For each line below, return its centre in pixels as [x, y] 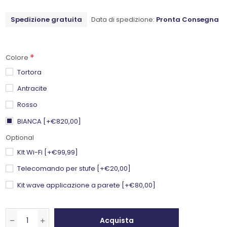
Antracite [32, 88]
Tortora [30, 72]
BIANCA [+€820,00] [49, 121]
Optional [20, 138]
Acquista [117, 221]
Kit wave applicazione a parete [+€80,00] [87, 185]
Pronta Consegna [188, 19]
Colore [18, 58]
